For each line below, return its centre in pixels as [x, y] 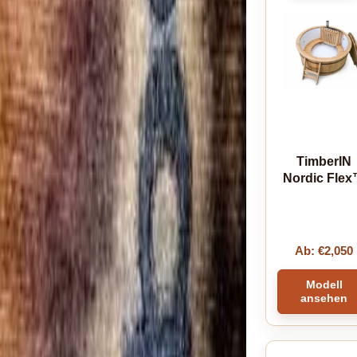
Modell [324, 284]
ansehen [324, 298]
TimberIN [324, 161]
